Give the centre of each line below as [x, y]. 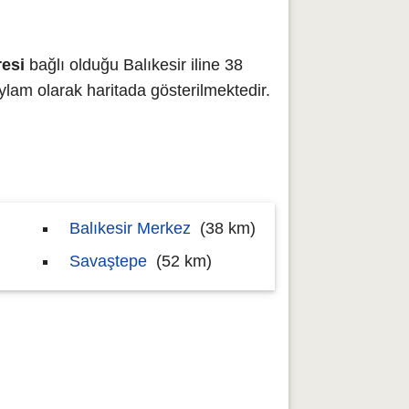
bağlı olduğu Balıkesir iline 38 [134, 65]
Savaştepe [108, 261]
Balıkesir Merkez [130, 228]
